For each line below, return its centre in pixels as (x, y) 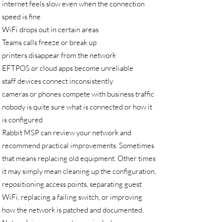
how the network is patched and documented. (73, 210)
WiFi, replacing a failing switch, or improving (72, 197)
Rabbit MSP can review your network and (67, 133)
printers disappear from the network (59, 55)
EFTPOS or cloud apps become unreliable (68, 68)
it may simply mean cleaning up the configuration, (79, 171)
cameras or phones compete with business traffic (78, 94)
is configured (22, 120)
